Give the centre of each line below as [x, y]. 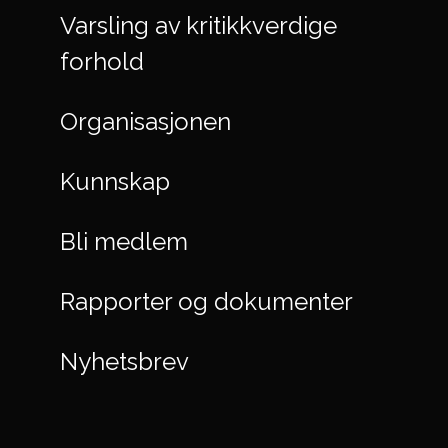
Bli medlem [124, 241]
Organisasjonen [145, 121]
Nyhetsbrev [124, 361]
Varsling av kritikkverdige [198, 25]
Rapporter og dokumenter [206, 301]
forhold [102, 61]
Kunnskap [115, 181]
